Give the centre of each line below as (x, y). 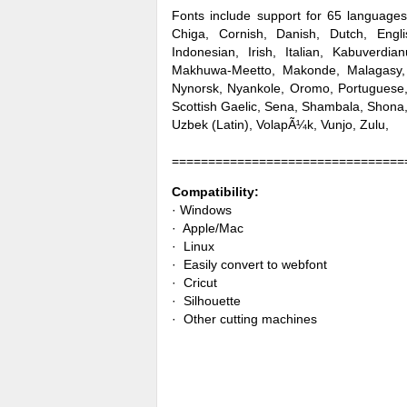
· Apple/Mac (208, 228)
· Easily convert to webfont (249, 264)
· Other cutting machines (244, 319)
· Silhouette (206, 301)
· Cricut (194, 283)
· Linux (193, 246)
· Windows (202, 210)
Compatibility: (215, 192)
